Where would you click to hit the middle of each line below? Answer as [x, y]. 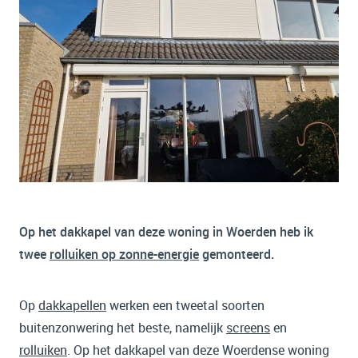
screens [248, 328]
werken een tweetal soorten [185, 305]
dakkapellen [72, 305]
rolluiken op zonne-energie [124, 254]
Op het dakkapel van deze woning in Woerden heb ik [166, 232]
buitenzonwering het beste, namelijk [123, 328]
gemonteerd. [237, 254]
